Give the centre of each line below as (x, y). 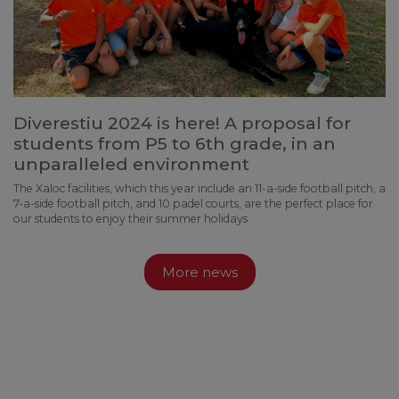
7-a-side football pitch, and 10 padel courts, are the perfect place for (193, 203)
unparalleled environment (131, 163)
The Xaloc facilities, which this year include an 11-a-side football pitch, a (199, 188)
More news (199, 273)
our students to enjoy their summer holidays (130, 218)
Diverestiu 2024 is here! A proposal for (182, 122)
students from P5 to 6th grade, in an (175, 143)
